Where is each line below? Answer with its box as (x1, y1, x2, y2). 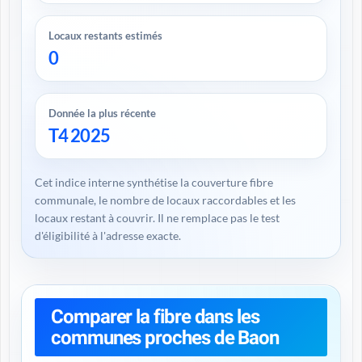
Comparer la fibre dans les (51, 305, 259, 328)
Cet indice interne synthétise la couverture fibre (35, 175, 273, 189)
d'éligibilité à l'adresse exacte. (35, 229, 181, 242)
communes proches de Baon (51, 326, 280, 349)
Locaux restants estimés (48, 29, 162, 42)
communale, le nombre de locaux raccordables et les (35, 193, 296, 207)
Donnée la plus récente (48, 107, 156, 120)
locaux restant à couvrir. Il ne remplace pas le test (35, 211, 280, 225)
